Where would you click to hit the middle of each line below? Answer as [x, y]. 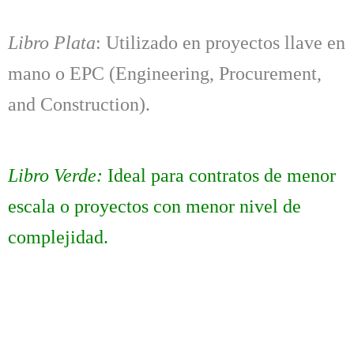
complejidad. [58, 237]
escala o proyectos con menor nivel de [154, 207]
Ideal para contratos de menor [219, 176]
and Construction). [79, 104]
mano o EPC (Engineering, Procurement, [165, 73]
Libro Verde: [55, 176]
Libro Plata [52, 42]
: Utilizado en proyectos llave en [220, 42]
